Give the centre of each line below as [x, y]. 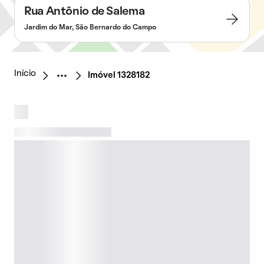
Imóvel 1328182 [119, 75]
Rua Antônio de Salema [85, 12]
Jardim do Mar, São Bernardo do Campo [90, 28]
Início [25, 74]
